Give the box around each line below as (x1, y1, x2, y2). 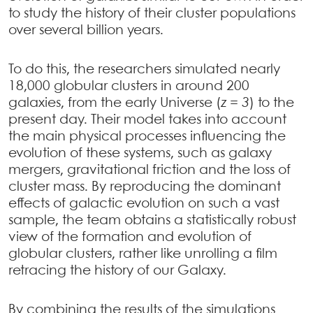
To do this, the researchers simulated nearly (8, 63, 280, 76)
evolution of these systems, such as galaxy (8, 147, 272, 160)
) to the (249, 96, 294, 110)
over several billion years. (8, 24, 163, 37)
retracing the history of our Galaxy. (8, 264, 226, 277)
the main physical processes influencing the (8, 130, 286, 143)
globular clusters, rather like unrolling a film (8, 247, 277, 261)
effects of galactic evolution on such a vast (8, 197, 279, 210)
